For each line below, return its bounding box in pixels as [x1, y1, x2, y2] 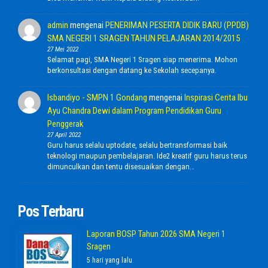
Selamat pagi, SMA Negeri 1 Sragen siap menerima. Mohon [47, 55, 237, 64]
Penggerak [47, 118, 84, 129]
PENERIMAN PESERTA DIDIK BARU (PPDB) [105, 20, 249, 31]
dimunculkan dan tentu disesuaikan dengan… [47, 162, 194, 171]
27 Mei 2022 [47, 45, 78, 53]
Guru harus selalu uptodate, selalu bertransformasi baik [47, 141, 227, 150]
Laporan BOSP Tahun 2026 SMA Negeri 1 [87, 229, 226, 239]
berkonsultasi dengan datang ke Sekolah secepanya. [47, 66, 217, 75]
